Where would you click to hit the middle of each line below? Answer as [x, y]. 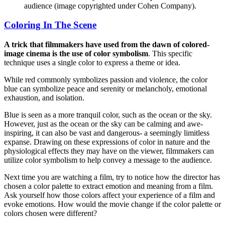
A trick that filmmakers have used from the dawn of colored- [107, 44]
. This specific [170, 53]
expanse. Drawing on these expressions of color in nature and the [107, 142]
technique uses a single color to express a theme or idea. [92, 62]
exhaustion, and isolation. [44, 97]
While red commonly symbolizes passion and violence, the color [106, 79]
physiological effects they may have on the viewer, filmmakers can [109, 151]
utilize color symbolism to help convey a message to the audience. [108, 160]
